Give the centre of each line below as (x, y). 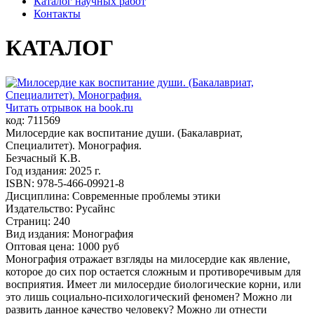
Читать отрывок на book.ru (69, 107)
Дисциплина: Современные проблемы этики (113, 196)
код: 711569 (33, 120)
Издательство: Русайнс (60, 208)
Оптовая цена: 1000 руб (62, 246)
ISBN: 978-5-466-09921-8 (65, 183)
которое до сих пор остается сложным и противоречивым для (153, 271)
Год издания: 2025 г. (53, 170)
